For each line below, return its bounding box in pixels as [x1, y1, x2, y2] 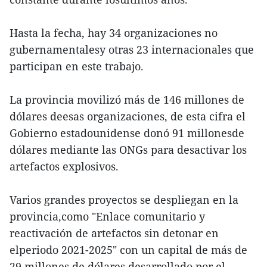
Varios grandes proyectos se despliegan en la [10, 192, 238, 207]
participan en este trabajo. [10, 58, 144, 73]
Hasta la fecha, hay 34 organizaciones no [10, 25, 218, 40]
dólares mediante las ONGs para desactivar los [10, 142, 247, 157]
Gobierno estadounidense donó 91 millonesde [10, 125, 244, 140]
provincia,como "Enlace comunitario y [10, 209, 205, 223]
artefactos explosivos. [10, 159, 119, 173]
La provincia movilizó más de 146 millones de [10, 92, 244, 107]
